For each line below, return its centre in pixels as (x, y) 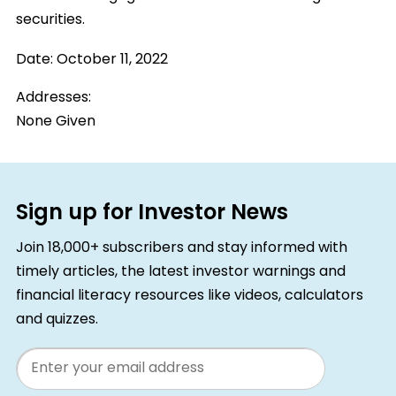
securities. (50, 20)
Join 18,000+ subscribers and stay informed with (181, 248)
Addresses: (53, 98)
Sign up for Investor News (152, 213)
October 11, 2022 (112, 60)
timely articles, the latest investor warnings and (180, 272)
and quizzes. (57, 320)
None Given (55, 122)
